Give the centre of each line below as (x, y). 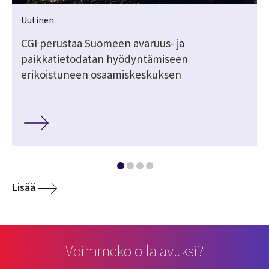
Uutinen (38, 20)
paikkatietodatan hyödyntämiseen (104, 59)
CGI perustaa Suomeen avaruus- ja (103, 44)
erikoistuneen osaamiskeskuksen (101, 75)
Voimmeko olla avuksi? (134, 250)
